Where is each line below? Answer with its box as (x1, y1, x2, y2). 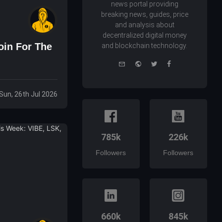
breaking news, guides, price (101, 10, 188, 19)
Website (141, 58, 167, 67)
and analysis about (114, 21, 174, 29)
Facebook (170, 58, 203, 67)
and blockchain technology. (102, 42, 188, 50)
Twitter (157, 58, 179, 67)
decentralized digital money (102, 31, 187, 40)
